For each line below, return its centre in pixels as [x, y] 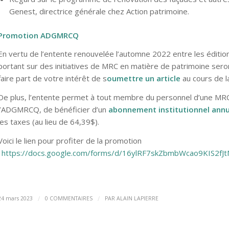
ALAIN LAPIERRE [137, 199]
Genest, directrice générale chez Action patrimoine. [99, 11]
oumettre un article [143, 78]
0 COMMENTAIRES [68, 199]
